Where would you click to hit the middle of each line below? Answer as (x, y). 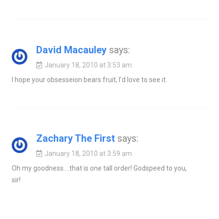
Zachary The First (75, 139)
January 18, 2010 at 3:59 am (88, 154)
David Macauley (71, 50)
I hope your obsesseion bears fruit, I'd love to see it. (89, 80)
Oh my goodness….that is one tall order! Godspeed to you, (99, 168)
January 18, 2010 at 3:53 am (88, 65)
